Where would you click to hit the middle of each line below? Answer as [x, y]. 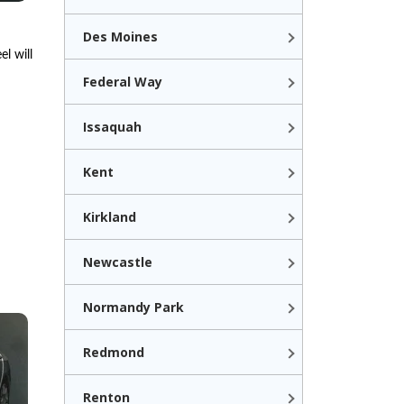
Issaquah [112, 127]
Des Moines [120, 37]
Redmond [114, 352]
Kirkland [110, 217]
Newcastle [118, 262]
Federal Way [123, 82]
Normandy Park [133, 307]
